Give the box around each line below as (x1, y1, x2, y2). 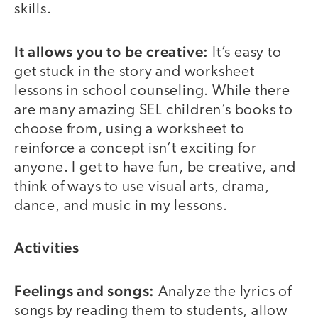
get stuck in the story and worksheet (14, 64, 255, 79)
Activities (14, 238, 79, 257)
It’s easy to (212, 45, 282, 60)
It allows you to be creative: (14, 42, 212, 60)
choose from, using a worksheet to (14, 121, 245, 137)
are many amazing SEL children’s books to (14, 102, 293, 118)
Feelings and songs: (14, 281, 158, 300)
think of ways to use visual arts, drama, (14, 179, 270, 194)
